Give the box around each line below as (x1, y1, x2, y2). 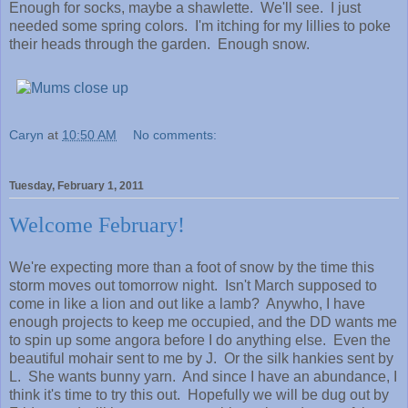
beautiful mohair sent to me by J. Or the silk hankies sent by (9, 351, 393, 367)
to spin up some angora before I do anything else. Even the (9, 332, 391, 349)
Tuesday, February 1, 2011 (9, 178, 144, 192)
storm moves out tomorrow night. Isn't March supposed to (9, 278, 377, 294)
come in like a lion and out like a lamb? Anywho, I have (9, 296, 365, 312)
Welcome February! (9, 212, 185, 237)
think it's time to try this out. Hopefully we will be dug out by (9, 387, 389, 403)
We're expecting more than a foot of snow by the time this (9, 260, 374, 276)
